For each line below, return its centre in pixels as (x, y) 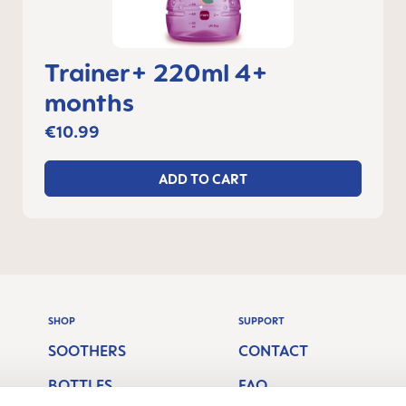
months (90, 102)
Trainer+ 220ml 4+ (157, 72)
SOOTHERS (87, 351)
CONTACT (273, 351)
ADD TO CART (203, 179)
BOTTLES (81, 385)
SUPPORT (261, 321)
